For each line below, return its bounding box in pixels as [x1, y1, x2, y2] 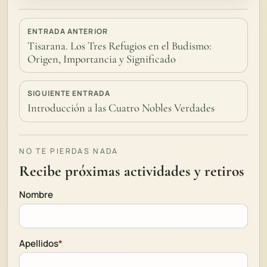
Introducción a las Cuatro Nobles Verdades [27, 101, 215, 115]
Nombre [19, 188, 54, 201]
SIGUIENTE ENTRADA [27, 88, 110, 99]
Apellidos [19, 237, 59, 250]
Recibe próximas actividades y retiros [19, 162, 245, 181]
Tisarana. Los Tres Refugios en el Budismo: [27, 39, 212, 52]
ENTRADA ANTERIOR [27, 26, 108, 36]
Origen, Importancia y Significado [27, 52, 176, 66]
